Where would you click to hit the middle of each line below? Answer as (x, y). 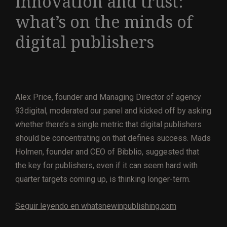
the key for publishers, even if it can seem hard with (106, 166)
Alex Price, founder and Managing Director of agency (108, 97)
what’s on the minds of (104, 22)
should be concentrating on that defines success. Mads (113, 138)
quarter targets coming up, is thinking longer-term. (103, 179)
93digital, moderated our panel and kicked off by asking (113, 111)
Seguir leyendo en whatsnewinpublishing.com (96, 206)
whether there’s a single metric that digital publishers (108, 125)
